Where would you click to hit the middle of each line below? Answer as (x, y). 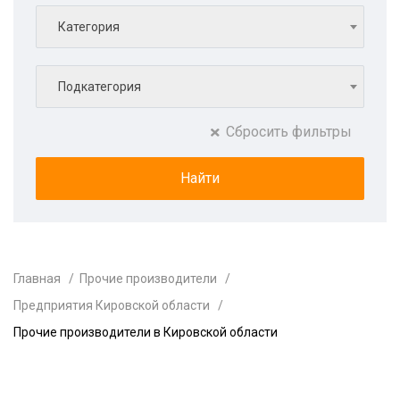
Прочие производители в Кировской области (146, 332)
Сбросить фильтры (289, 132)
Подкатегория (100, 87)
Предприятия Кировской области (112, 305)
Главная (37, 279)
